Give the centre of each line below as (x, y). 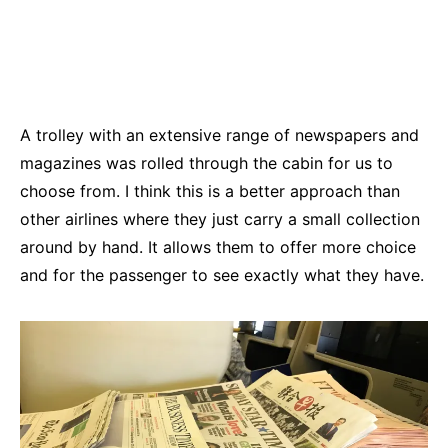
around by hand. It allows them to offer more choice (218, 247)
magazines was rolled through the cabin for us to (206, 163)
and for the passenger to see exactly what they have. (222, 275)
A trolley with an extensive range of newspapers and (219, 135)
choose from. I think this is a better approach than (210, 191)
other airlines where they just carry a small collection (220, 219)
